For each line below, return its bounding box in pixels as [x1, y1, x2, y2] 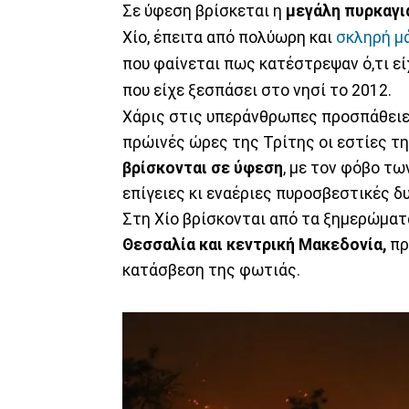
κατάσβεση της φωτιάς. [122, 260, 300, 279]
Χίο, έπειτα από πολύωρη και [122, 27, 336, 47]
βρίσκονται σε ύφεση [122, 158, 283, 177]
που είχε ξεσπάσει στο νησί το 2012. [122, 80, 392, 100]
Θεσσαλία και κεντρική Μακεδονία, [122, 235, 386, 254]
